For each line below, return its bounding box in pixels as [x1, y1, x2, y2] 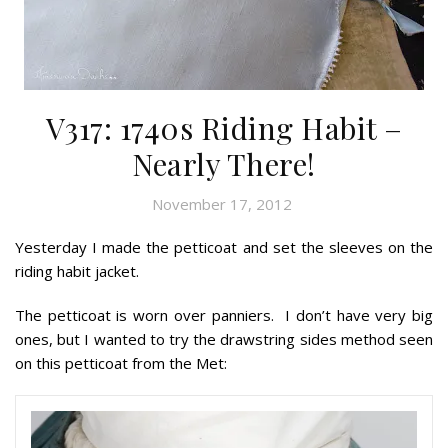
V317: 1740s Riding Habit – [45, 107, 403, 148]
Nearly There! [132, 143, 316, 184]
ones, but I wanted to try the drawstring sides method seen [15, 328, 433, 349]
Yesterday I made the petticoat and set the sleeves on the [15, 236, 433, 257]
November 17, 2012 [151, 193, 292, 214]
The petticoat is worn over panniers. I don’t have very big [15, 304, 433, 325]
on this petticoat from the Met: [15, 352, 227, 373]
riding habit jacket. [15, 260, 139, 281]
